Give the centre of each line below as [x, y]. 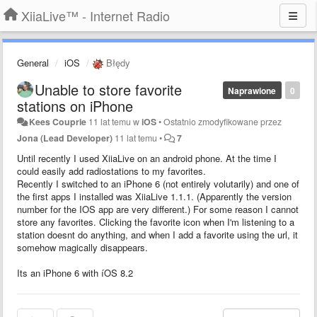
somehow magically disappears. [82, 247]
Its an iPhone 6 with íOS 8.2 [75, 272]
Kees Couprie [58, 121]
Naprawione [252, 90]
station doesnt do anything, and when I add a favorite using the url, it [157, 234]
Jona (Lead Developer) [65, 138]
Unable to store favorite [108, 89]
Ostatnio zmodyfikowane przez [223, 121]
